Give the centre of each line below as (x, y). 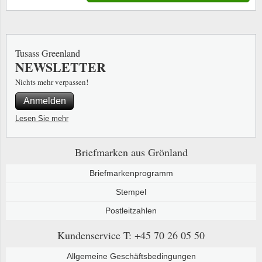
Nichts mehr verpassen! (52, 82)
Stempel (131, 192)
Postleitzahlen (131, 210)
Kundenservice (90, 235)
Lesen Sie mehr (42, 118)
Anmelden (44, 101)
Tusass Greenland (48, 53)
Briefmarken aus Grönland (131, 152)
